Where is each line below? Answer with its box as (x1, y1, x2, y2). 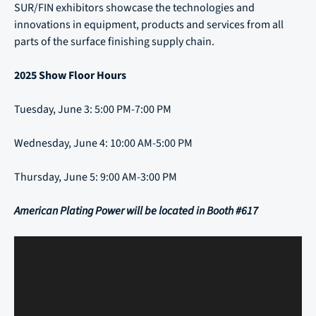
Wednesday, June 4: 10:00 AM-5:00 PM (14, 135, 193, 152)
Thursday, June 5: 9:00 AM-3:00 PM (14, 169, 177, 186)
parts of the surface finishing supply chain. (14, 34, 217, 50)
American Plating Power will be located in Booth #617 (14, 203, 258, 219)
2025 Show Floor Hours (14, 68, 126, 84)
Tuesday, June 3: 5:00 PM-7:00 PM (14, 102, 174, 118)
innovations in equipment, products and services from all (14, 17, 284, 33)
